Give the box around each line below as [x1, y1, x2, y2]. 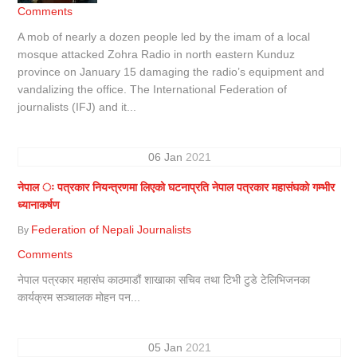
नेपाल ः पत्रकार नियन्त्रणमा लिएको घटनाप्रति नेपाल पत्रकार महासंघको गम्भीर [18, 180, 335, 194]
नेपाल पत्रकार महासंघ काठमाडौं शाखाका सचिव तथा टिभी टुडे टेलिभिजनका [18, 273, 311, 286]
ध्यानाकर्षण [18, 198, 61, 211]
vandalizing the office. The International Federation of [18, 82, 288, 96]
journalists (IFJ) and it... [18, 100, 137, 113]
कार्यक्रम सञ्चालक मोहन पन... [18, 290, 141, 304]
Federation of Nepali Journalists [31, 222, 192, 236]
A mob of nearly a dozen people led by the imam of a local [18, 29, 311, 43]
